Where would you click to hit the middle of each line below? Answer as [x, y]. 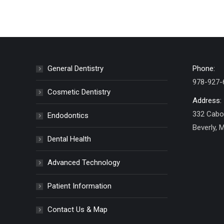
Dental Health [69, 139]
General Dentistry [75, 68]
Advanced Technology [84, 162]
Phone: [203, 68]
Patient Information [79, 186]
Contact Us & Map [77, 209]
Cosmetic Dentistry [79, 92]
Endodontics [68, 115]
